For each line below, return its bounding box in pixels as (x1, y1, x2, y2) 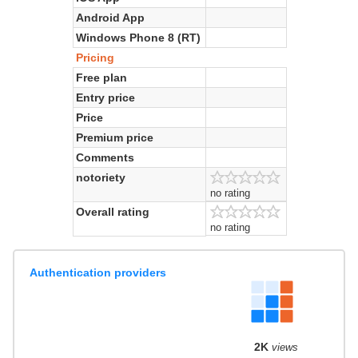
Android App (76, 10, 145, 24)
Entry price (76, 90, 136, 104)
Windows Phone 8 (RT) (76, 30, 201, 44)
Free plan (76, 70, 128, 84)
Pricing (76, 50, 115, 64)
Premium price (76, 130, 154, 144)
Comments (76, 150, 135, 164)
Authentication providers (30, 265, 167, 279)
